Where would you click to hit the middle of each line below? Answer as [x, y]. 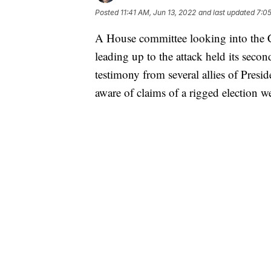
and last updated [227, 12]
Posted [108, 12]
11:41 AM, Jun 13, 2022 [158, 12]
